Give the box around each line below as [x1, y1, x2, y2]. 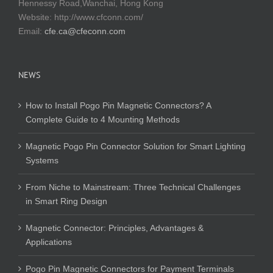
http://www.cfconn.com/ [54, 12, 143, 23]
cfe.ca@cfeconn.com [44, 26, 126, 37]
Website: [18, 12, 54, 23]
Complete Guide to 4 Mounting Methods [26, 115, 180, 125]
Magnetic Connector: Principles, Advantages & [26, 223, 204, 233]
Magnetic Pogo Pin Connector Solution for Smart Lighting [26, 141, 246, 152]
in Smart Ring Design [26, 196, 107, 207]
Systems [26, 155, 58, 166]
